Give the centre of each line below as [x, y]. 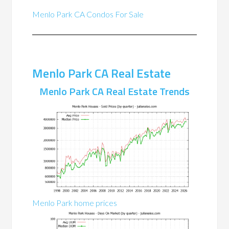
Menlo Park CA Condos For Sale [88, 14]
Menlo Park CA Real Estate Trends [114, 91]
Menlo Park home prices [75, 202]
